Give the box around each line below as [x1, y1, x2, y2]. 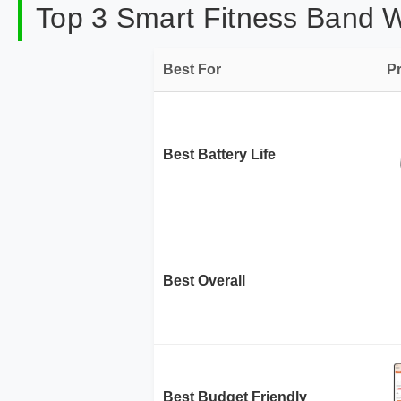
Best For [163, 62, 221, 77]
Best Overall [163, 273, 245, 288]
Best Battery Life [163, 147, 276, 162]
